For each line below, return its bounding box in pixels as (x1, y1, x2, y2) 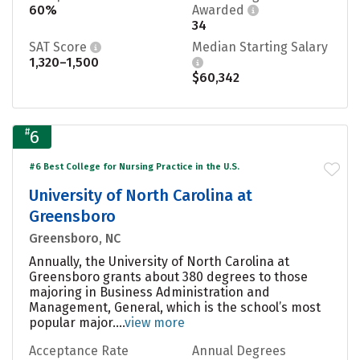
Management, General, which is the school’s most (29, 299, 321, 315)
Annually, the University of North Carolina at (29, 253, 289, 269)
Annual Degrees (192, 342, 286, 358)
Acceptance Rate (29, 342, 129, 358)
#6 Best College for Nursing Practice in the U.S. (29, 161, 239, 172)
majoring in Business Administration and (29, 284, 270, 300)
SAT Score (29, 39, 90, 55)
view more (125, 314, 185, 330)
